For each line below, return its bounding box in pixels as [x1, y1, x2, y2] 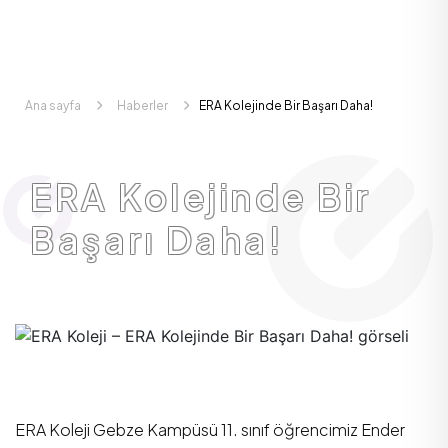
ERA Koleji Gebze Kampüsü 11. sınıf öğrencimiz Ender [15, 418, 405, 440]
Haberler [117, 97, 168, 113]
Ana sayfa [25, 97, 81, 113]
